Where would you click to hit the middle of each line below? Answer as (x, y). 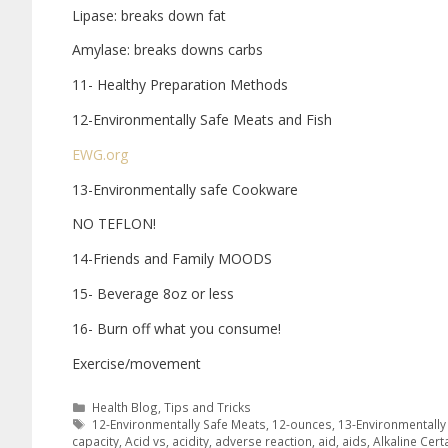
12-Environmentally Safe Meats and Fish (202, 120)
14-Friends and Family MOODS (172, 259)
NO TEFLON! (114, 224)
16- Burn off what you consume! (176, 328)
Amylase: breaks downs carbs (167, 50)
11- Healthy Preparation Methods (180, 85)
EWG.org (100, 154)
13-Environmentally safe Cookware (185, 189)
